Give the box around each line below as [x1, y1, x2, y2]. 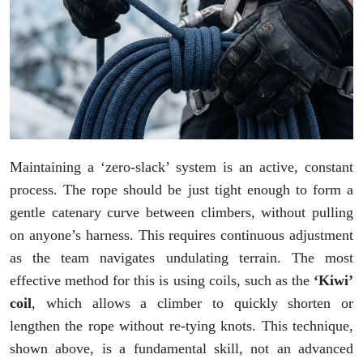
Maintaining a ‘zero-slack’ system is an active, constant [10, 159, 353, 176]
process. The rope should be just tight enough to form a [10, 181, 353, 199]
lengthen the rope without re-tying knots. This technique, [10, 318, 353, 335]
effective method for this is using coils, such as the [10, 272, 314, 289]
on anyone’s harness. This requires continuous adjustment [10, 227, 353, 244]
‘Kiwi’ [314, 272, 353, 289]
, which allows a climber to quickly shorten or [32, 295, 353, 312]
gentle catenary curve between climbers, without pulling [10, 204, 353, 221]
